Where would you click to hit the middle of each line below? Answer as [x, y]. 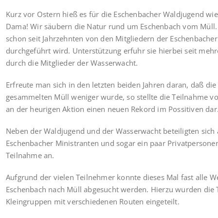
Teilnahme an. [30, 155]
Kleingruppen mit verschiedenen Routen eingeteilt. [93, 202]
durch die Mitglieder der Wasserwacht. [72, 63]
